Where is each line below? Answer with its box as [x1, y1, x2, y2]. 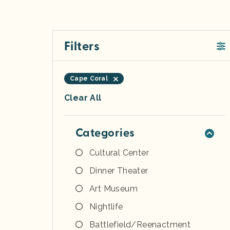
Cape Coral [70, 74, 108, 82]
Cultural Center [89, 147, 149, 158]
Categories [75, 125, 135, 140]
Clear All [64, 92, 102, 103]
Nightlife [89, 201, 123, 212]
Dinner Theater [89, 165, 148, 176]
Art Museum [89, 183, 138, 194]
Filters [64, 38, 100, 54]
